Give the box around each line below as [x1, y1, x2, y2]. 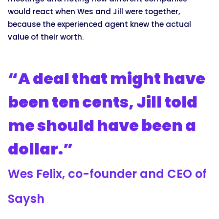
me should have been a [8, 114, 196, 136]
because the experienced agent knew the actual [8, 19, 191, 29]
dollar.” [8, 137, 73, 160]
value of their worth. [8, 31, 84, 42]
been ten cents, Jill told [8, 90, 197, 113]
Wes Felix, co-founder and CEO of [8, 165, 207, 182]
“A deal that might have [8, 67, 205, 89]
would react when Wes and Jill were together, [8, 6, 180, 17]
